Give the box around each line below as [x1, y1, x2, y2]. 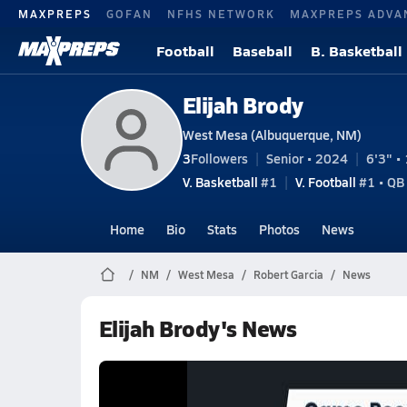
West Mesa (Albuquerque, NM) [182, 124, 362, 144]
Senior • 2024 [265, 148, 348, 167]
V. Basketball [182, 172, 258, 191]
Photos [258, 220, 300, 238]
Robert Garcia [253, 267, 323, 282]
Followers [190, 148, 248, 167]
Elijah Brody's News [98, 313, 297, 343]
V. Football [294, 172, 356, 191]
